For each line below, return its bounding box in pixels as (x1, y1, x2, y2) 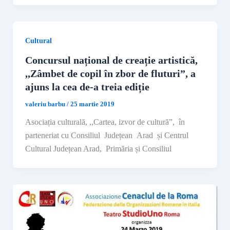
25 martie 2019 (70, 100, 114, 108)
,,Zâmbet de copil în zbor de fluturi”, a (25, 68, 196, 80)
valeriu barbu (25, 100, 67, 108)
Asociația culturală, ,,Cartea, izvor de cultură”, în (25, 118, 185, 127)
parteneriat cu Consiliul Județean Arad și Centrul (25, 131, 188, 140)
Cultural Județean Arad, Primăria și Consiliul (25, 144, 171, 154)
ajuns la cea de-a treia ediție (25, 81, 149, 93)
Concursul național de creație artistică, (25, 54, 198, 66)
